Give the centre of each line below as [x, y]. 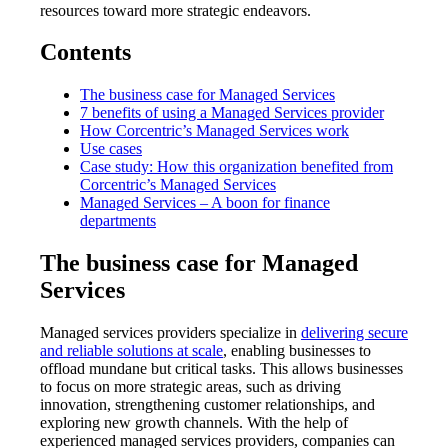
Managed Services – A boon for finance [205, 203]
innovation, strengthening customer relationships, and [207, 405]
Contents [85, 52]
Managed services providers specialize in [170, 333]
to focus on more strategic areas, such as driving [190, 387]
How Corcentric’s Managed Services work [214, 131]
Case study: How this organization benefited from [236, 167]
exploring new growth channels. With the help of [194, 423]
